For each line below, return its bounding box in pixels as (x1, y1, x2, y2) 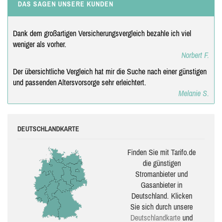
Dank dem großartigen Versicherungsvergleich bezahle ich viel (13, 28, 191, 38)
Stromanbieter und (135, 169, 188, 178)
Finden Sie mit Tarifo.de (127, 147, 196, 157)
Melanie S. (178, 88, 209, 98)
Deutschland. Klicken (131, 191, 192, 200)
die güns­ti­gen (142, 158, 181, 167)
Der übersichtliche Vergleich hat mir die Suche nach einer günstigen (13, 66, 207, 76)
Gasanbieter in (141, 180, 182, 189)
